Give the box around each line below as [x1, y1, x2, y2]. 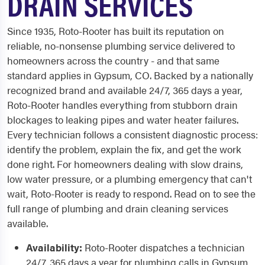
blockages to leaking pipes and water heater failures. [7, 112, 238, 127]
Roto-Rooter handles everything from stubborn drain [7, 98, 238, 112]
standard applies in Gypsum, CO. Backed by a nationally [7, 68, 253, 82]
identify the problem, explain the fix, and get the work [7, 142, 241, 156]
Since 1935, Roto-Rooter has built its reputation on [7, 24, 224, 38]
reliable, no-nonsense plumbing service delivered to [7, 38, 235, 53]
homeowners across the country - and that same [7, 53, 219, 67]
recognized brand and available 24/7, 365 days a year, [7, 83, 243, 97]
